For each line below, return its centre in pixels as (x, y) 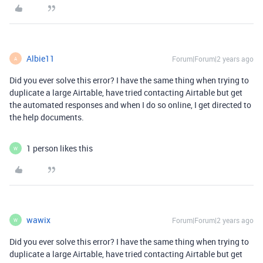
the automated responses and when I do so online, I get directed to (130, 105)
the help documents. (47, 117)
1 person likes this (60, 148)
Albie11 (41, 58)
